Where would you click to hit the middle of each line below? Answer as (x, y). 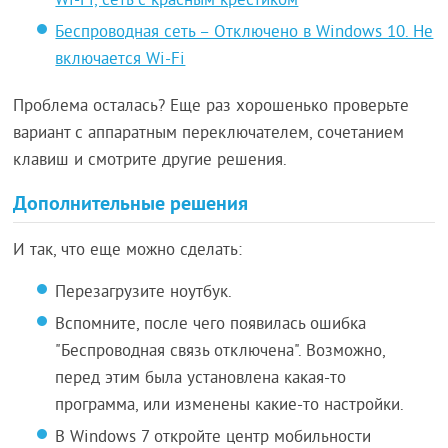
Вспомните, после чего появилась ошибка (211, 325)
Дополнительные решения (131, 203)
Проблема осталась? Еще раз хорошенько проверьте (211, 107)
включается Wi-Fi (120, 60)
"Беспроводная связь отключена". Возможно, (221, 352)
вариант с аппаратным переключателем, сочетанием (209, 134)
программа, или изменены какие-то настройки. (230, 406)
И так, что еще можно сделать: (128, 251)
